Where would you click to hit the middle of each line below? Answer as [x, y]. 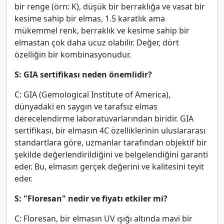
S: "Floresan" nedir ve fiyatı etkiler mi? [91, 199]
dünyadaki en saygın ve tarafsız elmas [86, 107]
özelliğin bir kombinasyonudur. [73, 55]
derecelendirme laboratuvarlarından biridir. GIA [104, 119]
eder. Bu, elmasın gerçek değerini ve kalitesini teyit [109, 167]
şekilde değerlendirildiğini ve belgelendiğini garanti [111, 155]
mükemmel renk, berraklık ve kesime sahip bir [102, 31]
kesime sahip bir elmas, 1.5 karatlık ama [90, 19]
